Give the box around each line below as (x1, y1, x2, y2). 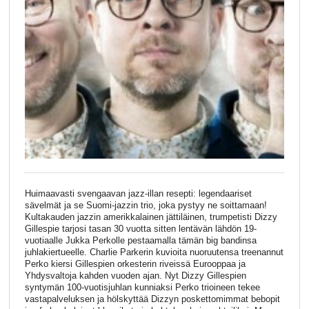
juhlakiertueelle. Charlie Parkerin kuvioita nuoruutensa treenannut (24, 247, 283, 258)
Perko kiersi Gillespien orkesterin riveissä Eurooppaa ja (24, 259, 246, 270)
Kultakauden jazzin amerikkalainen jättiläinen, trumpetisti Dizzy (24, 212, 277, 223)
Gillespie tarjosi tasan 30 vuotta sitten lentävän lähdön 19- (24, 223, 257, 235)
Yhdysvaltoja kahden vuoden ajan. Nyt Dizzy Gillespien (24, 270, 246, 281)
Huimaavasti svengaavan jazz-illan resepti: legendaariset (24, 188, 252, 199)
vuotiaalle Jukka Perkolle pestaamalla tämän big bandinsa (24, 235, 257, 246)
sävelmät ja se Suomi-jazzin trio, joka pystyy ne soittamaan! (24, 200, 267, 211)
